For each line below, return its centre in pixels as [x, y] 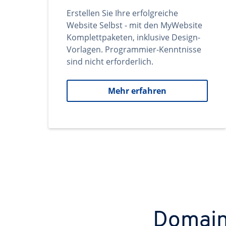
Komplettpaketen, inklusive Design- [133, 37]
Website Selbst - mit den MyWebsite [134, 25]
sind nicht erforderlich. [110, 62]
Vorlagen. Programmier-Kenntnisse [134, 49]
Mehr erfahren [137, 91]
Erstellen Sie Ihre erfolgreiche [122, 13]
